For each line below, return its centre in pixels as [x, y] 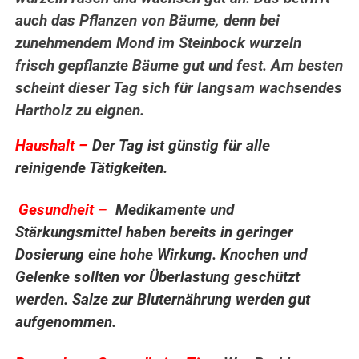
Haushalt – [54, 146]
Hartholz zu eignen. [80, 111]
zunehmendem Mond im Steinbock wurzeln [159, 44]
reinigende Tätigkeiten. [92, 169]
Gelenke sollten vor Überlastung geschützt [158, 278]
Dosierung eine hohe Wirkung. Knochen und [161, 255]
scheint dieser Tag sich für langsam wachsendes [179, 89]
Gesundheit [58, 210]
